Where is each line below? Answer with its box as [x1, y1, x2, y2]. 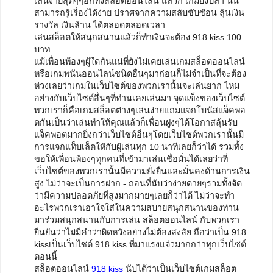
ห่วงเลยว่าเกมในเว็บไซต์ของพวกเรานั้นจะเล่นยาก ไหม [34, 80, 239, 91]
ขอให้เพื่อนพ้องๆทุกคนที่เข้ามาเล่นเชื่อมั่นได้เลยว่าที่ [34, 154, 228, 164]
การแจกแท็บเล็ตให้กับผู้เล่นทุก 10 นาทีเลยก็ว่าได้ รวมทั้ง [34, 141, 244, 152]
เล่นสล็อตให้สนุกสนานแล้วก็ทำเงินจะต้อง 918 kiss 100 [34, 32, 241, 42]
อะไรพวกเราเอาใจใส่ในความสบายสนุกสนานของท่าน [34, 202, 239, 213]
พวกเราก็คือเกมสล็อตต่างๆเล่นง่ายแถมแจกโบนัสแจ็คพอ [34, 105, 246, 115]
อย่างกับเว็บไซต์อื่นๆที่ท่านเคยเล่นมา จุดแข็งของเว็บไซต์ [34, 93, 245, 103]
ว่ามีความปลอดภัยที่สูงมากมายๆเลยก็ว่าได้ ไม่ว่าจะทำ [34, 190, 235, 200]
